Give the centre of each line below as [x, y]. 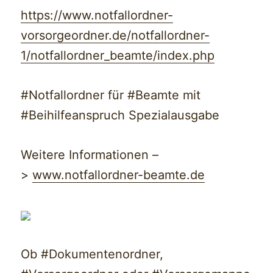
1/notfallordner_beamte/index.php [118, 56]
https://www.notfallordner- [97, 16]
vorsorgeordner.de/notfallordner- [115, 36]
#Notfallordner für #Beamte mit [111, 95]
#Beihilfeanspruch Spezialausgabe [120, 115]
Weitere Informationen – [90, 155]
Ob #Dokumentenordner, [92, 254]
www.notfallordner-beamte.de [119, 175]
